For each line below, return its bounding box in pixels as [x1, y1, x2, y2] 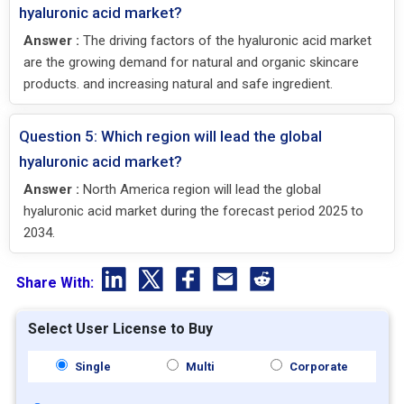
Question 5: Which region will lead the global [19, 126, 322, 145]
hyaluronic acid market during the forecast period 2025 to [23, 202, 363, 219]
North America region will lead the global [79, 180, 321, 197]
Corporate [287, 359, 349, 373]
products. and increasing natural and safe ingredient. [23, 75, 333, 92]
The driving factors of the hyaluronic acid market [79, 32, 372, 49]
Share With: [15, 273, 97, 291]
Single [71, 359, 111, 373]
